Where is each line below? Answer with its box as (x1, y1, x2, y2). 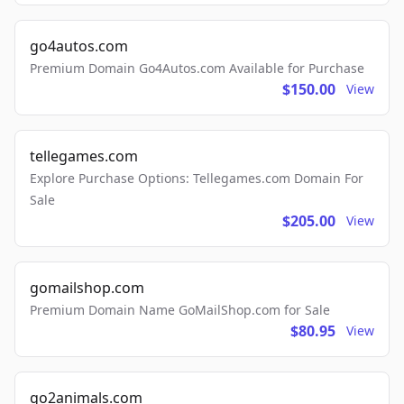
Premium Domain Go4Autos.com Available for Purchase (30, 60, 364, 77)
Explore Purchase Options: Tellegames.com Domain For (30, 170, 363, 187)
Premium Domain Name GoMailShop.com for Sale (30, 301, 330, 318)
